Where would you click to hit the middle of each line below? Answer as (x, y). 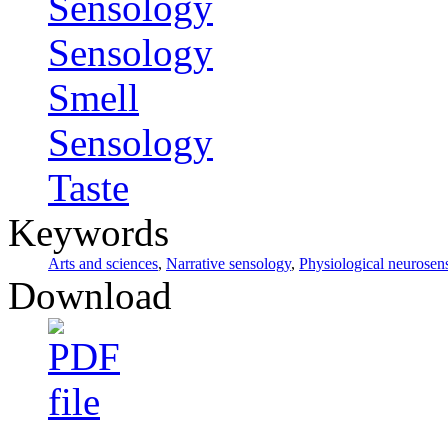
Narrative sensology (228, 264)
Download (90, 296)
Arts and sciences (103, 264)
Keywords (88, 233)
